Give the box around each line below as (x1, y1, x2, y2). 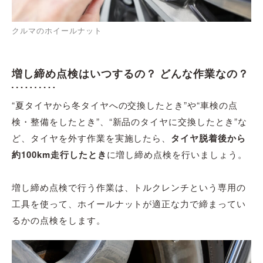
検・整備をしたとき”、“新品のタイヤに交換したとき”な (12, 114, 247, 127)
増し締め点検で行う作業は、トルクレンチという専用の (12, 180, 246, 193)
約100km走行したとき (12, 147, 107, 161)
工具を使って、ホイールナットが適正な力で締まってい (12, 197, 246, 210)
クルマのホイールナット (12, 24, 102, 36)
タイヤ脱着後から (171, 131, 247, 144)
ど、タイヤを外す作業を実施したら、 (12, 131, 171, 144)
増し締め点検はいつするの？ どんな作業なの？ (12, 68, 249, 80)
